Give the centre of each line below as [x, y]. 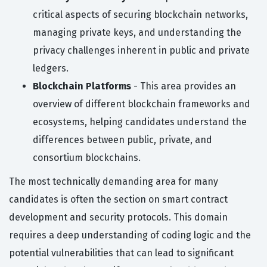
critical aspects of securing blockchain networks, [140, 15]
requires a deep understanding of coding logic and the [130, 235]
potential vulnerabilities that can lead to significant [121, 253]
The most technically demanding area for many [114, 182]
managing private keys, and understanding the [137, 33]
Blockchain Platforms [82, 86]
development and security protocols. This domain [118, 218]
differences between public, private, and [122, 140]
